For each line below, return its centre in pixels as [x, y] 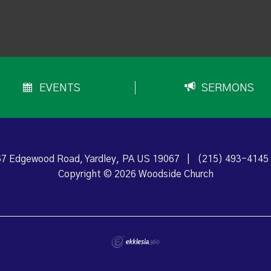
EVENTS [60, 89]
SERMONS [228, 89]
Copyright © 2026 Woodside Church [135, 175]
